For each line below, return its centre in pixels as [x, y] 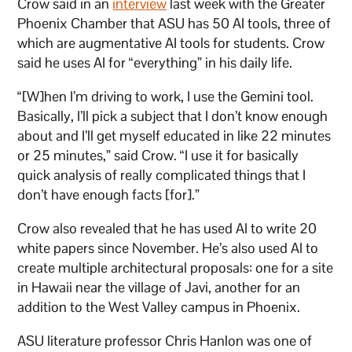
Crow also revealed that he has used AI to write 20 [167, 228]
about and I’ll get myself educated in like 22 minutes [174, 135]
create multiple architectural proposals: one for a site [176, 267]
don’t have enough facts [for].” [109, 194]
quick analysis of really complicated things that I [162, 174]
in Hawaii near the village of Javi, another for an [159, 287]
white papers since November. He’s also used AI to [168, 247]
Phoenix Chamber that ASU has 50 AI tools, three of [174, 23]
